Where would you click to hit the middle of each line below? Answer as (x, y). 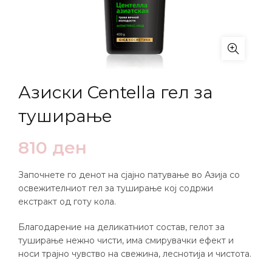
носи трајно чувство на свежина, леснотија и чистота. (135, 254)
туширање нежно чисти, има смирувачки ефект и (126, 240)
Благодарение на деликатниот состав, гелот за (121, 227)
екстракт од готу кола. (67, 202)
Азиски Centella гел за (115, 92)
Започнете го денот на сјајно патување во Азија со (129, 175)
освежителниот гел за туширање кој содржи (116, 188)
